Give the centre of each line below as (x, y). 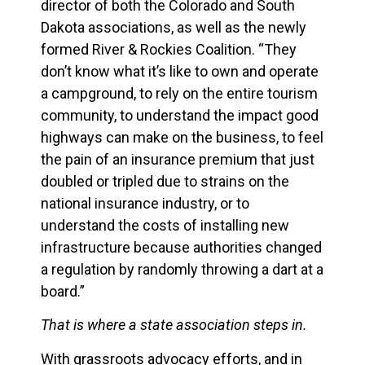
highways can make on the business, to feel (182, 137)
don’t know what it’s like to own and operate (180, 71)
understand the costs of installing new (165, 225)
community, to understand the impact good (180, 115)
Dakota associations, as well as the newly (174, 27)
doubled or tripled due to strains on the (165, 181)
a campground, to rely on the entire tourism (179, 93)
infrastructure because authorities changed (181, 247)
